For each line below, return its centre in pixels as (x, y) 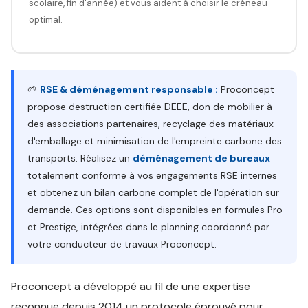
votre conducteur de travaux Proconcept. (122, 244)
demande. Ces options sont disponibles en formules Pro (155, 210)
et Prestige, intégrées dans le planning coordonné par (148, 227)
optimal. (45, 19)
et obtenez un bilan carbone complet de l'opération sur (153, 192)
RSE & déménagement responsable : (129, 89)
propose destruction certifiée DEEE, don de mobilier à (150, 107)
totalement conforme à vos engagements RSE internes (152, 175)
